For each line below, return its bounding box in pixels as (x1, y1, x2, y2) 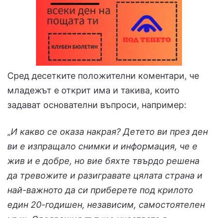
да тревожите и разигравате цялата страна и (7, 170, 202, 181)
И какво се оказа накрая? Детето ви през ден (11, 127, 208, 137)
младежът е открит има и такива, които (7, 85, 180, 96)
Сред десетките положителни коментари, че (7, 71, 199, 81)
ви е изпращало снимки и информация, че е (7, 141, 198, 152)
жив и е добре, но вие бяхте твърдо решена (7, 156, 200, 166)
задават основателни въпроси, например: (7, 100, 186, 110)
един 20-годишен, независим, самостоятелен (7, 200, 205, 210)
